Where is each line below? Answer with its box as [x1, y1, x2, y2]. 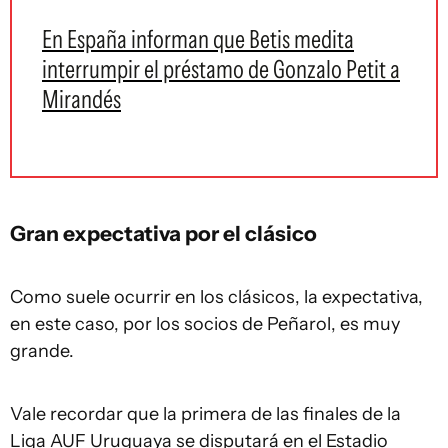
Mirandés [42, 84, 121, 114]
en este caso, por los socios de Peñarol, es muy [10, 313, 400, 335]
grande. [10, 340, 74, 362]
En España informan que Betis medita [42, 24, 354, 54]
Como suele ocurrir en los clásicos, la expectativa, [10, 286, 423, 308]
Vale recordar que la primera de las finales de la [10, 403, 401, 425]
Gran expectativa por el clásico [10, 220, 317, 246]
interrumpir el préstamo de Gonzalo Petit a [42, 54, 400, 84]
